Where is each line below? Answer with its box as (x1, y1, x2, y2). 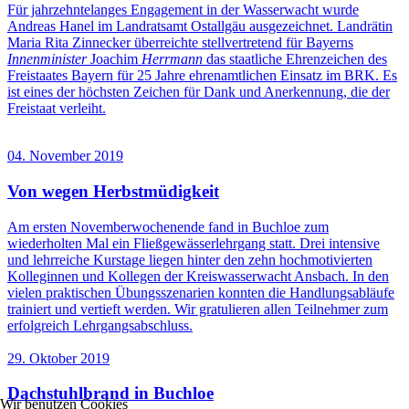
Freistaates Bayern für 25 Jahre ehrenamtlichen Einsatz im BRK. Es (7, 68, 397, 84)
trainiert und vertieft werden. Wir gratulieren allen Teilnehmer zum (7, 300, 388, 317)
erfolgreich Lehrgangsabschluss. (7, 317, 193, 333)
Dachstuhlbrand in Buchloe (7, 383, 214, 404)
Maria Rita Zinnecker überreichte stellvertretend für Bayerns (7, 35, 353, 51)
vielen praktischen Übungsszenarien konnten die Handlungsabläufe (7, 284, 394, 300)
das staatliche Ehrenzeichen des (203, 51, 387, 68)
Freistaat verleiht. (7, 100, 106, 117)
